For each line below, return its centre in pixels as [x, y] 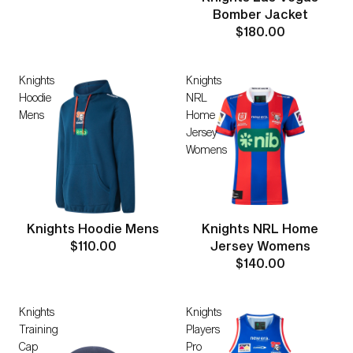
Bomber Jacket [260, 14]
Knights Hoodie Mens [93, 228]
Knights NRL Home [260, 228]
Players [203, 329]
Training [38, 329]
